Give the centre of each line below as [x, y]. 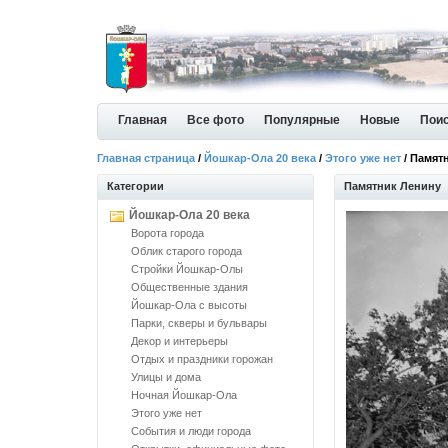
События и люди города [191, 431]
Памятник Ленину [392, 186]
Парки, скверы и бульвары [199, 323]
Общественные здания [189, 287]
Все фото [215, 120]
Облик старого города [186, 251]
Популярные [302, 120]
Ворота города [167, 233]
